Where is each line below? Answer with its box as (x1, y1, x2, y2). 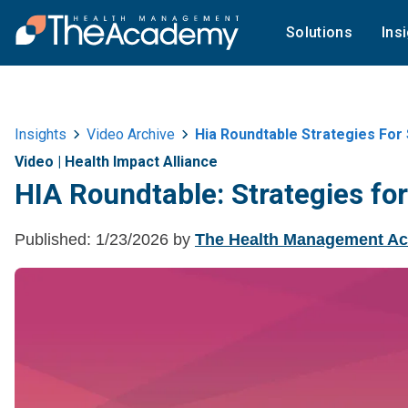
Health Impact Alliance (65, 153, 218, 170)
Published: (15, 229, 91, 249)
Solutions (286, 24, 352, 41)
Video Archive (87, 126, 175, 143)
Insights (15, 126, 66, 143)
